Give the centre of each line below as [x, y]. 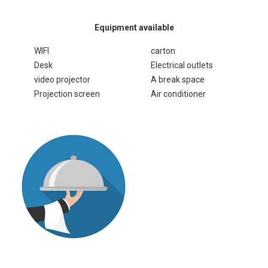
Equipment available [134, 27]
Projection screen [67, 94]
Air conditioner [178, 94]
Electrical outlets [182, 65]
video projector [62, 79]
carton [163, 51]
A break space [178, 79]
